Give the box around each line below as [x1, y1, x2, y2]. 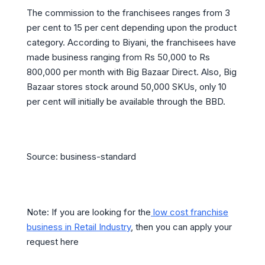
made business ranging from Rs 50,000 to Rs [27, 51, 210, 63]
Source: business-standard [27, 151, 136, 163]
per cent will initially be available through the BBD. [27, 95, 225, 107]
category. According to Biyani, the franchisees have [27, 36, 236, 48]
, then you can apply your [131, 221, 232, 232]
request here [27, 235, 79, 247]
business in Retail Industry [27, 221, 131, 232]
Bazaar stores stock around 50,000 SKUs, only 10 [27, 80, 227, 92]
